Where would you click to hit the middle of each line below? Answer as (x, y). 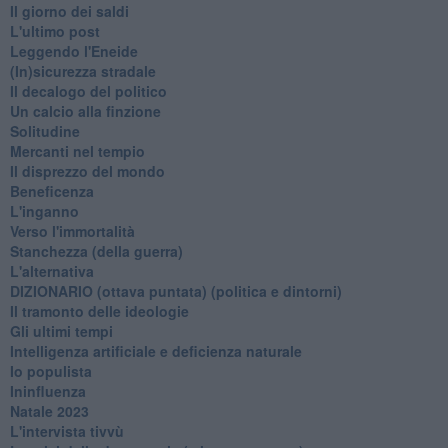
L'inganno (44, 210)
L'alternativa (51, 270)
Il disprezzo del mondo (87, 170)
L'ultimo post (54, 30)
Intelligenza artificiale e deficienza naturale (155, 350)
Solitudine (44, 130)
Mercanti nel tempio (77, 150)
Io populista (50, 370)
